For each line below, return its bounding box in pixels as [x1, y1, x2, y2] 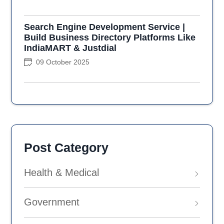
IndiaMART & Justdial [24, 43, 117, 53]
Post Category [24, 140, 109, 155]
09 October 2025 [36, 57, 90, 66]
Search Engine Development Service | [24, 22, 185, 32]
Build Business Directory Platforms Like [24, 32, 196, 43]
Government [24, 196, 80, 208]
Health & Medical [24, 167, 99, 178]
